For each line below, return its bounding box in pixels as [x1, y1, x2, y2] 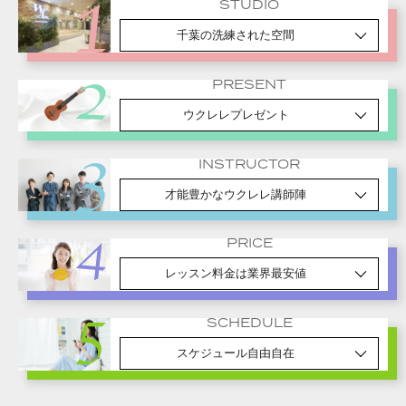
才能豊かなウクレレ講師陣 [165, 188, 306, 201]
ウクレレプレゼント [182, 108, 289, 121]
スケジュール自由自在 [177, 347, 295, 361]
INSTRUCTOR [198, 154, 300, 175]
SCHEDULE [206, 314, 293, 334]
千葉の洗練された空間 [177, 29, 295, 43]
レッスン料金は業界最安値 [165, 267, 306, 281]
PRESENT [212, 74, 286, 95]
